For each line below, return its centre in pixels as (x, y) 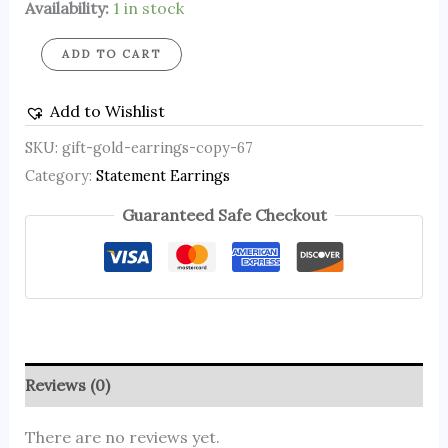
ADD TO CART (111, 54)
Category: (60, 175)
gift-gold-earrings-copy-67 (157, 147)
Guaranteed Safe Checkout (224, 215)
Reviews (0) (67, 385)
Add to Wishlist (107, 111)
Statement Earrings (162, 175)
